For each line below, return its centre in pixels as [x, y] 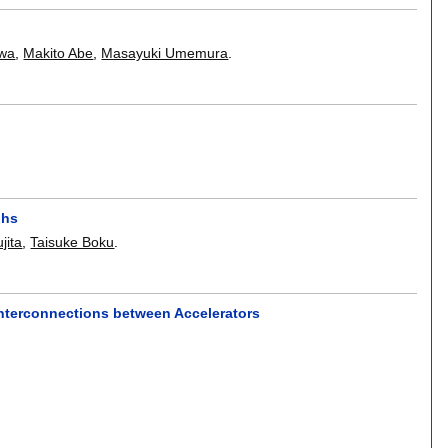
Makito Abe [58, 53]
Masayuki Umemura [165, 53]
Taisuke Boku [72, 242]
